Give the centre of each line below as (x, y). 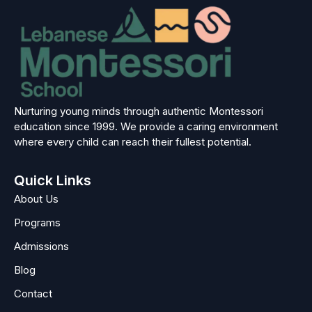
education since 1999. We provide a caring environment (146, 126)
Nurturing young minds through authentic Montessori (139, 111)
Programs (37, 223)
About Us (36, 199)
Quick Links (53, 181)
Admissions (41, 247)
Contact (33, 294)
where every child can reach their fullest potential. (133, 142)
